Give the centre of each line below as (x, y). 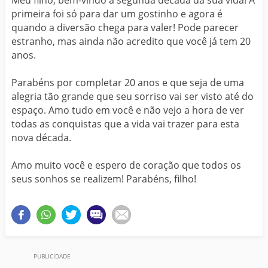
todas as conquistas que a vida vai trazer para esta (125, 124)
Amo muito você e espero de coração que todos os (126, 165)
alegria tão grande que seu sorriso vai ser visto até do (133, 96)
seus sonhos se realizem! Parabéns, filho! (104, 179)
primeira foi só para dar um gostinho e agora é (117, 13)
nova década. (41, 137)
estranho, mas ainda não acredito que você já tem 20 (131, 41)
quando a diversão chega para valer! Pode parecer (125, 27)
